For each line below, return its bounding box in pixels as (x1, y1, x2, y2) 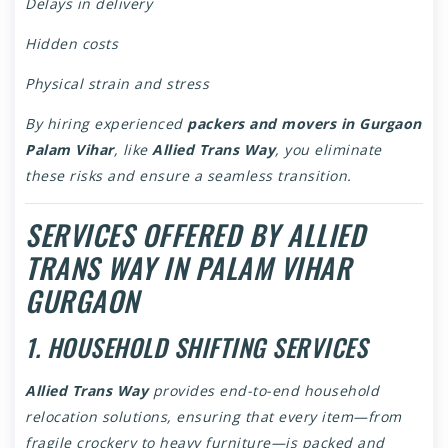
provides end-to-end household (148, 381, 379, 401)
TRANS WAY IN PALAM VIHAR (25, 247, 351, 289)
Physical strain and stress (25, 74, 209, 94)
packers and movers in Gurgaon (187, 114, 422, 134)
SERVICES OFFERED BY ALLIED (25, 214, 365, 256)
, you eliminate (275, 140, 382, 160)
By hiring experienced (25, 114, 187, 134)
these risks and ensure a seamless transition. (25, 166, 352, 186)
